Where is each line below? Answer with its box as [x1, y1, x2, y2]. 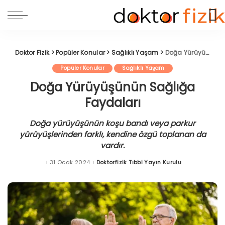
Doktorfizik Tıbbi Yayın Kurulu [96, 158, 182, 166]
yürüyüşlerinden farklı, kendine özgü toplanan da [19, 129, 206, 140]
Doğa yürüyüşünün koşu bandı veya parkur [30, 118, 195, 129]
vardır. [100, 140, 125, 151]
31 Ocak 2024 [49, 158, 90, 166]
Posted [89, 160, 110, 168]
